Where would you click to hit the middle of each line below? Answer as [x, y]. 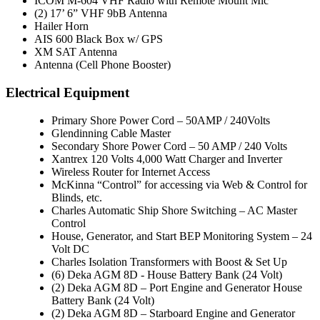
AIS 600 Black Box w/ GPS [99, 39]
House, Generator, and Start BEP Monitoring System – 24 [182, 236]
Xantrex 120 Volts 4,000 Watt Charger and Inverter [167, 159]
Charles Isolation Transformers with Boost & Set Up [169, 261]
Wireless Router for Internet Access [131, 171]
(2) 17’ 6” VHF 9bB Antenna [101, 14]
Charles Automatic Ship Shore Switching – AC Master [174, 210]
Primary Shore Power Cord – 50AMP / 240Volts [161, 120]
